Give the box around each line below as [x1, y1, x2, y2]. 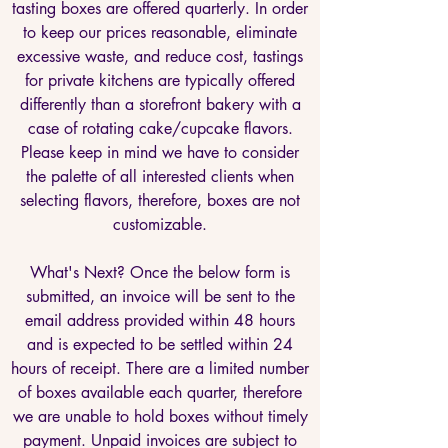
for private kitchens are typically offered [25, 70, 295, 91]
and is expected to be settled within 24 [27, 334, 293, 355]
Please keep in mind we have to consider [21, 142, 299, 163]
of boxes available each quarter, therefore [18, 382, 302, 403]
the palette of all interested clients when [26, 166, 294, 187]
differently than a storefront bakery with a [19, 94, 301, 115]
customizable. [113, 214, 207, 235]
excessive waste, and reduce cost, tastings [17, 46, 303, 67]
